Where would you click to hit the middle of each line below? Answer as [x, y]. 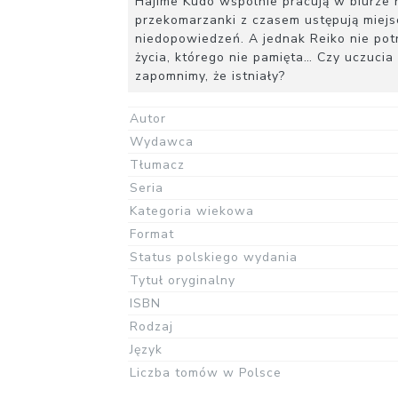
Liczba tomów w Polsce [206, 373]
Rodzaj [151, 327]
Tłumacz [157, 165]
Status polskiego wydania [214, 258]
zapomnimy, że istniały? [210, 76]
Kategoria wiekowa [192, 211]
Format [152, 235]
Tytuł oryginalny [183, 281]
